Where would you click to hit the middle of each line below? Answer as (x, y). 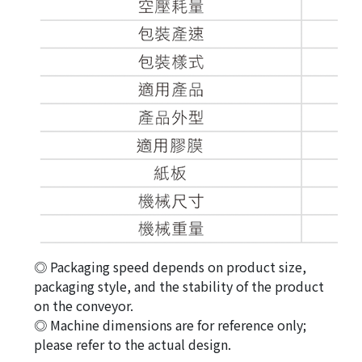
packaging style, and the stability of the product (179, 286)
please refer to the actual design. (133, 344)
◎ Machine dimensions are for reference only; (170, 324)
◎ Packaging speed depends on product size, (170, 266)
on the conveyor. (84, 305)
